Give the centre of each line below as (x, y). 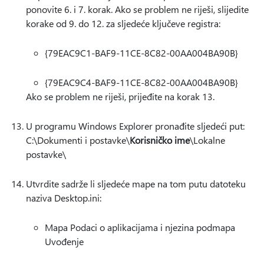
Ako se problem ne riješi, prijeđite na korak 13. (120, 96)
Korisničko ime (160, 140)
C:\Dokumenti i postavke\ (78, 140)
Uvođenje (64, 241)
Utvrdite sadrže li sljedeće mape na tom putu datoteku (136, 184)
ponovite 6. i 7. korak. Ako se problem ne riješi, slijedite (137, 9)
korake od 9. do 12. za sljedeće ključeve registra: (123, 23)
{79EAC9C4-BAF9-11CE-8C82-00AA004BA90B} (141, 82)
